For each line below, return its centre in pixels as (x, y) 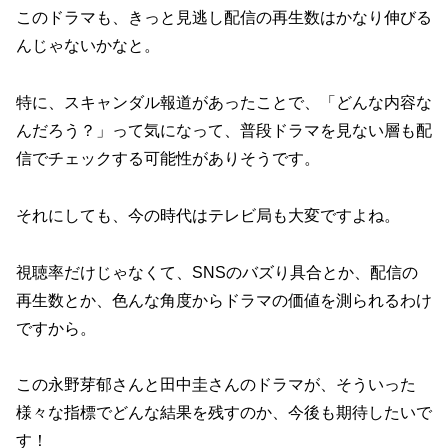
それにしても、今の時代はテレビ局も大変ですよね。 (208, 215)
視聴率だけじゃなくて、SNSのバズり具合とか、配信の (217, 272)
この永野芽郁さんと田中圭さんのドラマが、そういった (216, 385)
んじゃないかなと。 (88, 46)
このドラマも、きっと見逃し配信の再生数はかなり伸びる (224, 18)
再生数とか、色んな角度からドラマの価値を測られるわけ (224, 300)
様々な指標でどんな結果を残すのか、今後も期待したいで (224, 413)
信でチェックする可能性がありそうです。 (168, 159)
